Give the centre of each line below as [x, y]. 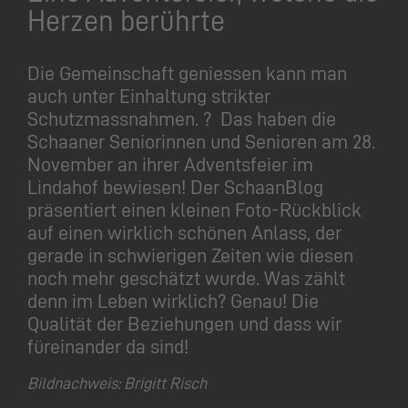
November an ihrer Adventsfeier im [170, 163]
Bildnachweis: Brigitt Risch [117, 383]
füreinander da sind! [110, 346]
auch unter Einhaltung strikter [149, 95]
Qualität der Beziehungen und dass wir [184, 323]
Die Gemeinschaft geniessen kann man [187, 72]
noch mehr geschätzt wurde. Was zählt [186, 277]
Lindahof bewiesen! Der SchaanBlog [175, 186]
